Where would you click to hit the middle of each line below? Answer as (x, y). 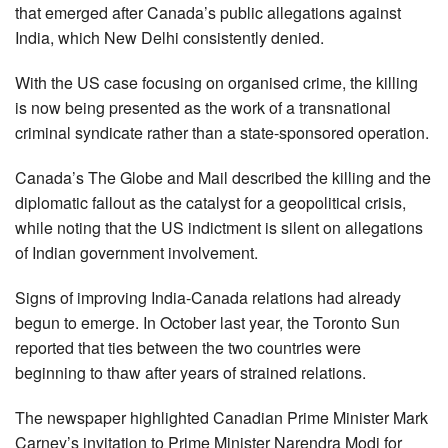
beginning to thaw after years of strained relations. (190, 373)
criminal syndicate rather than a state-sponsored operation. (222, 133)
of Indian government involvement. (136, 253)
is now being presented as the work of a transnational (203, 108)
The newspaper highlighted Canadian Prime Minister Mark (221, 418)
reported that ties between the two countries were (188, 348)
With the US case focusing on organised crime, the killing (216, 83)
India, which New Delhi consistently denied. (169, 38)
